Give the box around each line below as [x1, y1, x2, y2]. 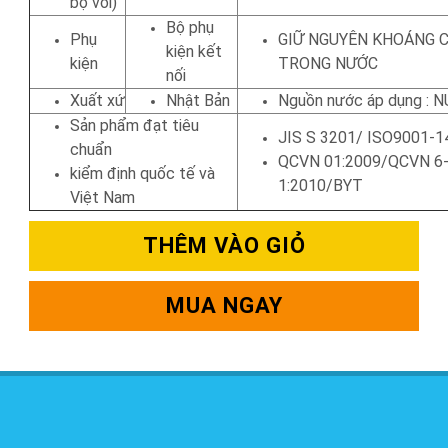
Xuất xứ [69, 90, 125, 110]
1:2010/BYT [277, 175, 363, 195]
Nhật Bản [165, 90, 230, 110]
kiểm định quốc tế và [69, 163, 215, 183]
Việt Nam [69, 187, 135, 207]
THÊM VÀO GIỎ [142, 232, 306, 258]
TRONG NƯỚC [277, 53, 378, 73]
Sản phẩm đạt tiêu [69, 115, 199, 135]
